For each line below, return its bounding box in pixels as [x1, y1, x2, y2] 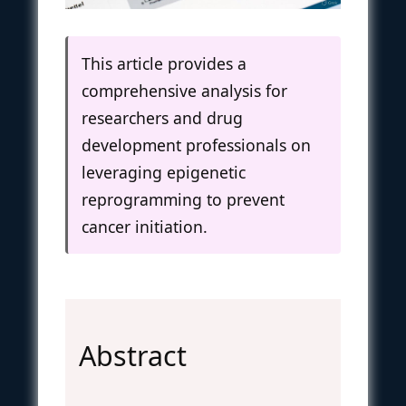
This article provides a [82, 52, 246, 74]
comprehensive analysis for [82, 79, 287, 101]
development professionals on [82, 133, 311, 156]
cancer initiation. [82, 215, 208, 237]
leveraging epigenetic [82, 160, 246, 183]
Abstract [79, 336, 187, 374]
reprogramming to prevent [82, 188, 285, 210]
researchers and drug [82, 106, 243, 129]
